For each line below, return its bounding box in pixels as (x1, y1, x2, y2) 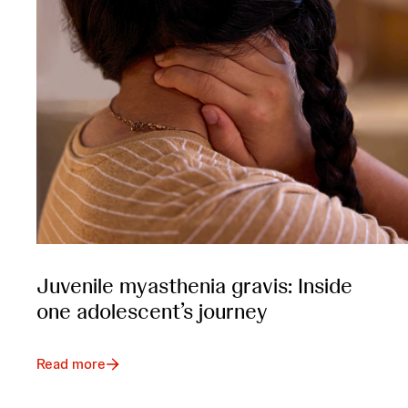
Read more (36, 353, 106, 373)
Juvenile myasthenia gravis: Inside (36, 270, 352, 300)
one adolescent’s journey (36, 296, 268, 325)
